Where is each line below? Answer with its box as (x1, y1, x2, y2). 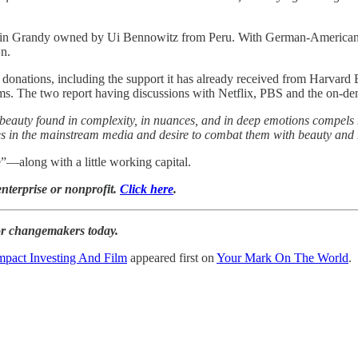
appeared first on (127, 250, 217, 265)
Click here (120, 181, 173, 196)
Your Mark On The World (217, 250, 348, 265)
